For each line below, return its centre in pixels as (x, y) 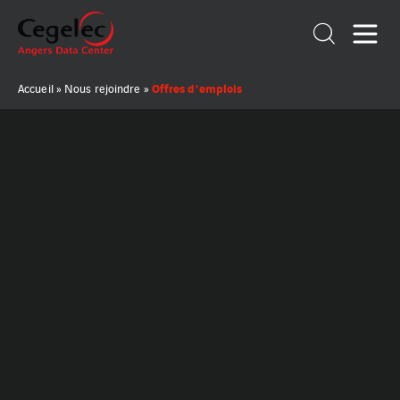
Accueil (36, 88)
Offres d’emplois (197, 87)
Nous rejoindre (103, 88)
